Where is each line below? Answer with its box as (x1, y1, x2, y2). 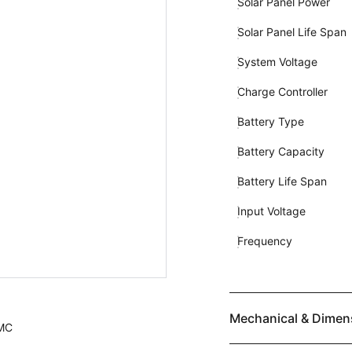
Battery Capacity (236, 145, 324, 158)
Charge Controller (236, 85, 328, 98)
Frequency (236, 234, 292, 247)
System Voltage (236, 55, 317, 68)
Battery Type (236, 115, 304, 128)
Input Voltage (236, 204, 306, 218)
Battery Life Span (236, 174, 327, 188)
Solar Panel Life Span (236, 25, 346, 38)
